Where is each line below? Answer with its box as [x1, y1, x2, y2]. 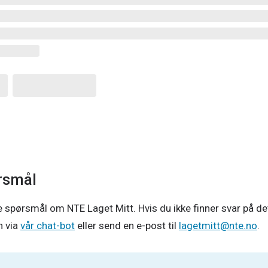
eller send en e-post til [77, 220, 176, 232]
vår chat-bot [20, 220, 75, 232]
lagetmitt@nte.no [179, 220, 257, 232]
